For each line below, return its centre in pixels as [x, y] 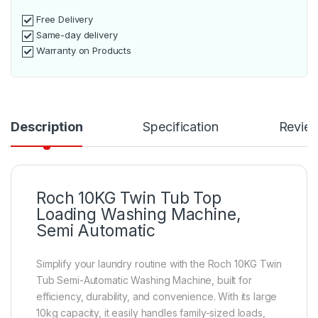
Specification [181, 127]
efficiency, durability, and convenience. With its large [157, 297]
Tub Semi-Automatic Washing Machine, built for [144, 280]
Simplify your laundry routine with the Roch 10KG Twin [159, 264]
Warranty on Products [83, 51]
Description [47, 127]
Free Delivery [64, 20]
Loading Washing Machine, [139, 215]
